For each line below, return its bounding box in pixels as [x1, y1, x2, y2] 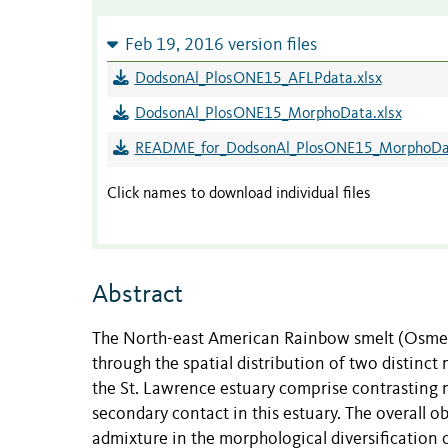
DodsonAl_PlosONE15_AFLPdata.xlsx [134, 71, 382, 88]
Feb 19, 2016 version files [124, 37, 317, 55]
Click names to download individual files [107, 186, 371, 203]
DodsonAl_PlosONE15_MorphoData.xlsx [134, 106, 402, 123]
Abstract [92, 281, 183, 308]
